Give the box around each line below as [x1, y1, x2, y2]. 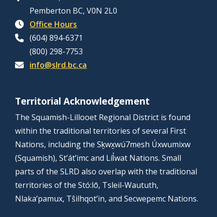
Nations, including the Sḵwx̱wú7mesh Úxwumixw [15, 139, 191, 150]
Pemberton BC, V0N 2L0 [30, 5, 118, 16]
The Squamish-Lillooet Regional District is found [15, 112, 191, 123]
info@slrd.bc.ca [30, 60, 87, 71]
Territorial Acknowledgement [15, 95, 150, 108]
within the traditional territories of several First [15, 125, 186, 137]
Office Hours [30, 19, 77, 30]
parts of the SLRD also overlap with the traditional [15, 166, 198, 177]
